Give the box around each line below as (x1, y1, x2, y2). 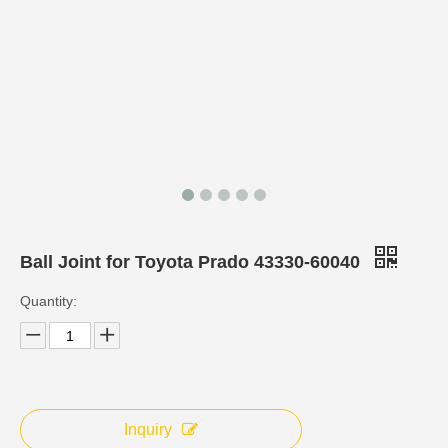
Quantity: (20, 293, 77, 309)
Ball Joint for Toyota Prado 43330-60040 (20, 252, 365, 272)
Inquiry (124, 421, 172, 438)
